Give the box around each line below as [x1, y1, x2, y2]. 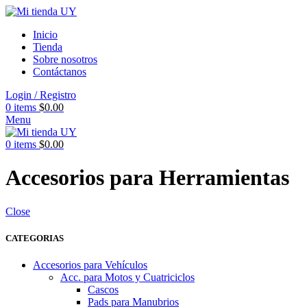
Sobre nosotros [33, 53, 97, 65]
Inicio [33, 29, 58, 40]
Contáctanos [33, 66, 86, 77]
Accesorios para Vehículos [33, 259, 147, 271]
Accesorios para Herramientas [5, 165, 289, 191]
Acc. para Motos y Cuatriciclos [60, 271, 195, 284]
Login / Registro [5, 89, 76, 101]
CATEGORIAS [5, 233, 64, 244]
